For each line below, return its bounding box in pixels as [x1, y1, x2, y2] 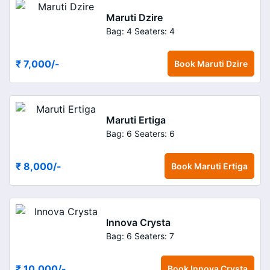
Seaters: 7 [134, 230, 174, 241]
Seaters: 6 [134, 128, 175, 139]
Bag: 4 [106, 25, 132, 36]
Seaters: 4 [134, 25, 175, 36]
